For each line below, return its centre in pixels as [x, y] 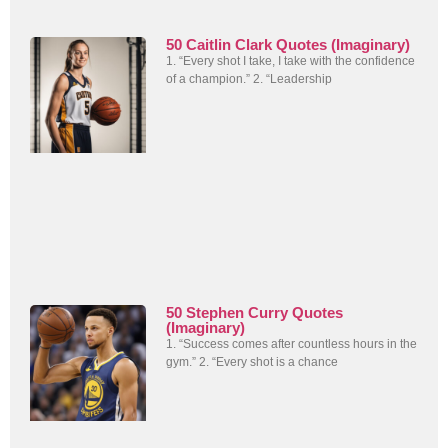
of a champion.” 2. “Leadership [249, 78]
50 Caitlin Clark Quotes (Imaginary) [288, 44]
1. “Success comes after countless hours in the [292, 343]
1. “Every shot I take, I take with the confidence [291, 60]
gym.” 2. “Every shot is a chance [252, 361]
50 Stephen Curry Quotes [255, 312]
